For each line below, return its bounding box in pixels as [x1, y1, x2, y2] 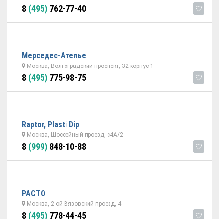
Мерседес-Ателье [22, 51, 86, 60]
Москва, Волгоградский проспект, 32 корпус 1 [25, 63, 153, 69]
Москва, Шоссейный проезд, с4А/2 [25, 131, 123, 138]
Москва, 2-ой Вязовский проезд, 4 [25, 200, 121, 207]
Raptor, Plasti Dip [22, 120, 79, 129]
